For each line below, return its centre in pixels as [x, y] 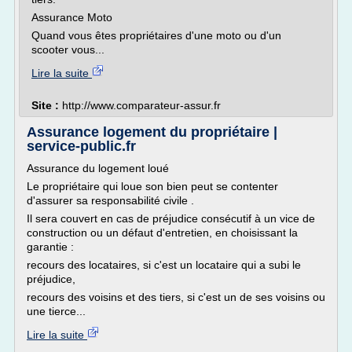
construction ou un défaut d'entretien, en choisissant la [162, 233]
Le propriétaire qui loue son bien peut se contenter [152, 186]
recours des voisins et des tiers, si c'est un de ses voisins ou [176, 297]
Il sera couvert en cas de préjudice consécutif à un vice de [171, 218]
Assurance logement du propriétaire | [152, 132]
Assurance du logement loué [98, 168]
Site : [47, 105]
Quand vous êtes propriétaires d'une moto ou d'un [156, 35]
